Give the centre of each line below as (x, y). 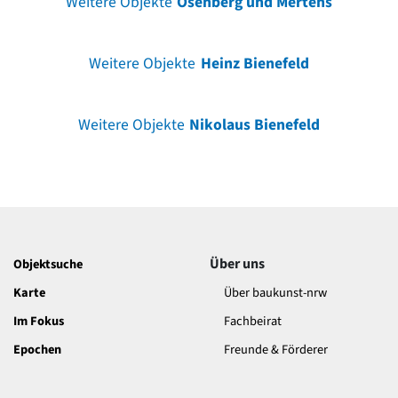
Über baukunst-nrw (275, 293)
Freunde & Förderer (276, 350)
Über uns (237, 264)
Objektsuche (48, 265)
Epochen (37, 350)
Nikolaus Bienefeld (255, 125)
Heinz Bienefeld (255, 64)
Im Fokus (39, 322)
